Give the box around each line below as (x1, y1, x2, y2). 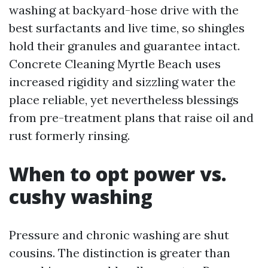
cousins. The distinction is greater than (9, 245, 230, 260)
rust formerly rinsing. (9, 128, 130, 143)
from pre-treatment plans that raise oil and (9, 110, 254, 125)
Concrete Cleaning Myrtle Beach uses (9, 56, 221, 71)
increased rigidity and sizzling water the (9, 74, 236, 89)
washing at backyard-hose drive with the (9, 2, 239, 17)
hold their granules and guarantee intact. (9, 38, 240, 53)
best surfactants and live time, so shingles (9, 20, 245, 35)
